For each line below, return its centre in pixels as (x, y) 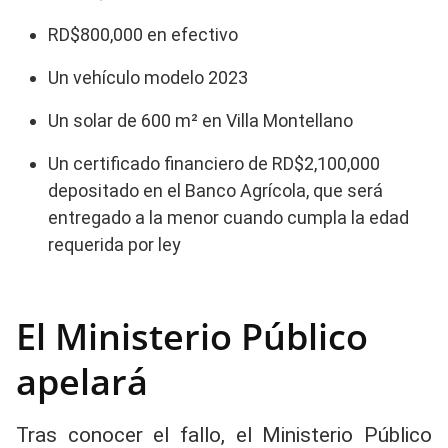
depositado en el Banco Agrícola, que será (215, 190)
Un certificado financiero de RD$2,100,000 (214, 163)
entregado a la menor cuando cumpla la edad (228, 217)
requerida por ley (114, 244)
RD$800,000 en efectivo (143, 34)
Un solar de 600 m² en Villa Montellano (200, 120)
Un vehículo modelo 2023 (148, 77)
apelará (82, 381)
